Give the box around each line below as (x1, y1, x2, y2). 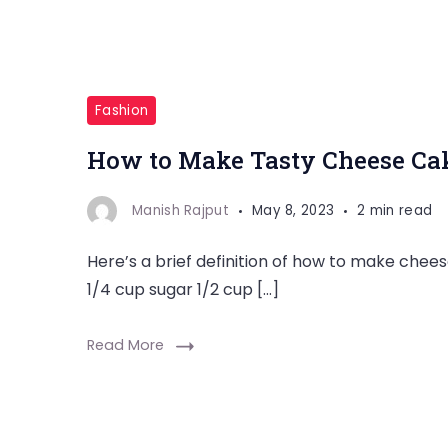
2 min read (357, 201, 433, 221)
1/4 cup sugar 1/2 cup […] (87, 278, 279, 302)
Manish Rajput (132, 201, 229, 221)
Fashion (95, 101, 149, 121)
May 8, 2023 (251, 201, 335, 221)
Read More (87, 335, 164, 356)
